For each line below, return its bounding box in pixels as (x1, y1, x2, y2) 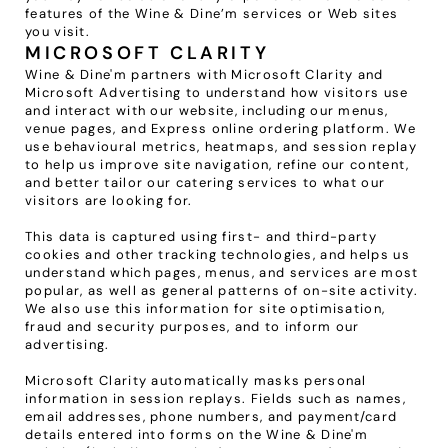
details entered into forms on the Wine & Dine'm (25, 426, 369, 443)
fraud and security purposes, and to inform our (25, 318, 360, 335)
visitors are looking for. (25, 192, 193, 209)
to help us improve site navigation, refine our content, (25, 156, 410, 173)
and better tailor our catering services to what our (25, 174, 386, 191)
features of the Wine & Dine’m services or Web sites (25, 5, 399, 22)
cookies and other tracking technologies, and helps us (25, 246, 410, 263)
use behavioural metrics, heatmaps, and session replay (25, 138, 417, 155)
